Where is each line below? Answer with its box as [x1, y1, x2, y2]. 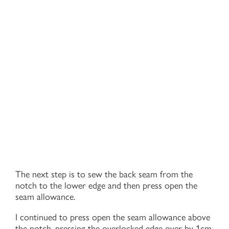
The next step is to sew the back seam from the [15, 168, 193, 180]
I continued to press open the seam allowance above [15, 211, 210, 223]
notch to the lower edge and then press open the [15, 179, 197, 191]
